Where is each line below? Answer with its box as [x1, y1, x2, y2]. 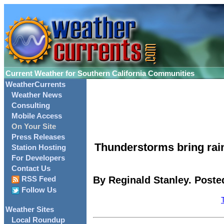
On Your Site [11, 122, 56, 130]
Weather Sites [5, 205, 54, 214]
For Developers [11, 154, 65, 162]
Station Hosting [11, 143, 66, 151]
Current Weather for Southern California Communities [5, 69, 194, 77]
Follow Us [19, 186, 56, 194]
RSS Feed [19, 175, 56, 183]
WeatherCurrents [5, 80, 65, 88]
